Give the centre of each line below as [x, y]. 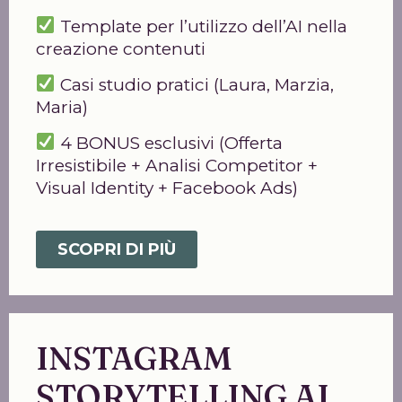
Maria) [62, 107]
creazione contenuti [121, 48]
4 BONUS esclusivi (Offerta [169, 143]
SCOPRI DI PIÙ [117, 249]
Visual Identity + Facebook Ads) [167, 188]
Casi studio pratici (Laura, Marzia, [194, 84]
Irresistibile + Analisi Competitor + [177, 165]
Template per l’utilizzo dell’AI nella [201, 26]
